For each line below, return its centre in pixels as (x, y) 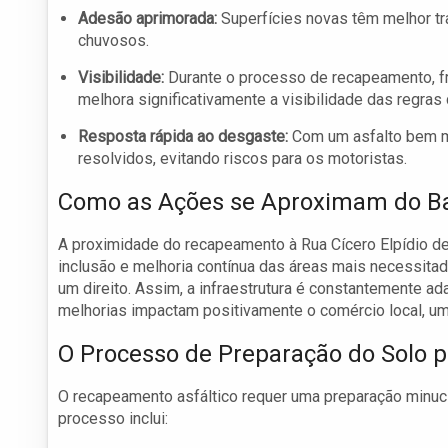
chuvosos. (113, 41)
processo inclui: (113, 419)
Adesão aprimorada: (147, 19)
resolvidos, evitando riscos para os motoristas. (242, 159)
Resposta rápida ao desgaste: (183, 137)
